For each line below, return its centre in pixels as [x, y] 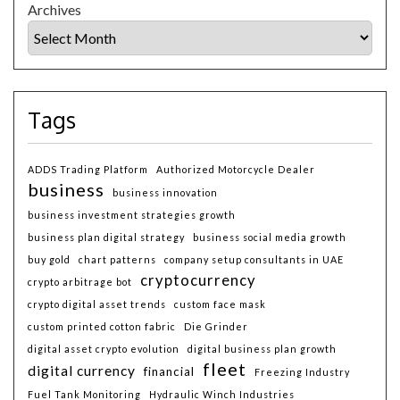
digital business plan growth [262, 348]
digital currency [82, 370]
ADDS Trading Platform [88, 169]
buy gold [49, 259]
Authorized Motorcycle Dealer [236, 169]
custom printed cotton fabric [102, 326]
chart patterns [117, 259]
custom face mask [220, 304]
